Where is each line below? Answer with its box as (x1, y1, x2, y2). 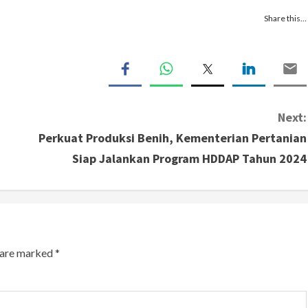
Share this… (264, 12, 307, 23)
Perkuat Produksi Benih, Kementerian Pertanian (38, 129, 307, 146)
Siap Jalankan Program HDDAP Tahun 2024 (72, 150, 307, 166)
